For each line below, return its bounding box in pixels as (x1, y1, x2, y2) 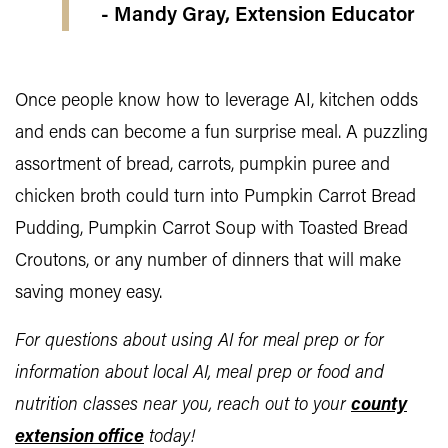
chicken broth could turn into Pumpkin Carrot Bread (15, 188, 416, 207)
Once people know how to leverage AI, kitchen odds (15, 92, 418, 111)
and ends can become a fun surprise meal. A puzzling (15, 124, 428, 143)
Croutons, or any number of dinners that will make (15, 252, 401, 271)
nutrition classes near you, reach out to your (15, 396, 351, 415)
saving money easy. (15, 284, 162, 303)
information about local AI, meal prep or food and (15, 364, 384, 383)
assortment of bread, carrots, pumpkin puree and (15, 156, 390, 175)
